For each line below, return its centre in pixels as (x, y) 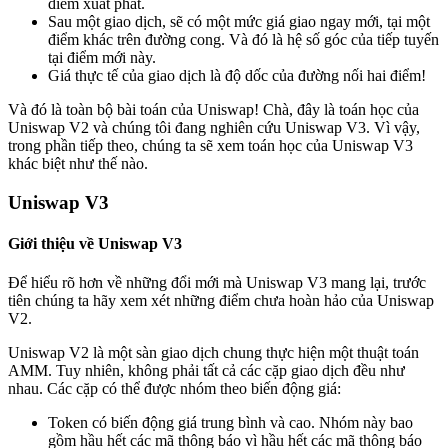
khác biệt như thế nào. (78, 164)
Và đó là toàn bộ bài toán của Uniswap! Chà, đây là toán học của (213, 110)
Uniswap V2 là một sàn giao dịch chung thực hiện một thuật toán (213, 353)
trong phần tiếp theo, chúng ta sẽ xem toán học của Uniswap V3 (210, 146)
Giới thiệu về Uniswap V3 (95, 244)
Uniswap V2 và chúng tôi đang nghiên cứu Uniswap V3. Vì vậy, (214, 128)
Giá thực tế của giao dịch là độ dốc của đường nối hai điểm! (237, 76)
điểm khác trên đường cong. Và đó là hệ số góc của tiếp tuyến (243, 40)
